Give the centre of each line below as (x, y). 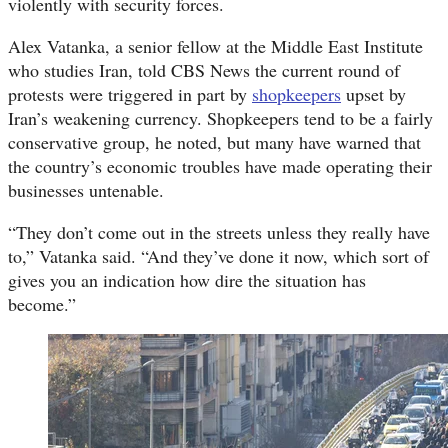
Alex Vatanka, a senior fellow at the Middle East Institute (215, 45)
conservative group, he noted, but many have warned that (214, 141)
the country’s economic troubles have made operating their (220, 165)
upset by (373, 93)
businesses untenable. (86, 189)
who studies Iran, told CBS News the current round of (204, 69)
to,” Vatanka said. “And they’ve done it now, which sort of (218, 255)
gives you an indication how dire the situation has (187, 279)
